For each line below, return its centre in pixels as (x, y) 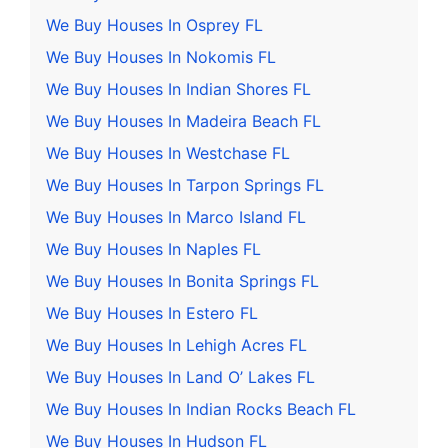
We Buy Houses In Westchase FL (168, 153)
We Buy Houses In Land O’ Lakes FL (180, 377)
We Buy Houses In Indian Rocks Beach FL (201, 409)
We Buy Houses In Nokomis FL (161, 57)
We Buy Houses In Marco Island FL (176, 217)
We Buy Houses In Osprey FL (154, 25)
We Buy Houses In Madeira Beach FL (183, 121)
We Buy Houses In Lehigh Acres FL (176, 345)
